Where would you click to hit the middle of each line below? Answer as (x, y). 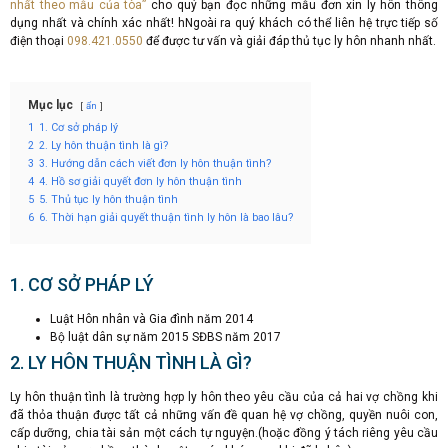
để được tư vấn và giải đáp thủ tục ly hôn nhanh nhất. (289, 41)
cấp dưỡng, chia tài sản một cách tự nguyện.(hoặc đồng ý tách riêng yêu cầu (224, 433)
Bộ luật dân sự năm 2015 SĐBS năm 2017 (165, 337)
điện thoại (38, 41)
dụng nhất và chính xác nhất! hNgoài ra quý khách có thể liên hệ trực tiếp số (224, 23)
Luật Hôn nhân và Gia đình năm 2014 (151, 319)
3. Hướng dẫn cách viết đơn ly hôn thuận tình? (155, 164)
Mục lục (50, 105)
